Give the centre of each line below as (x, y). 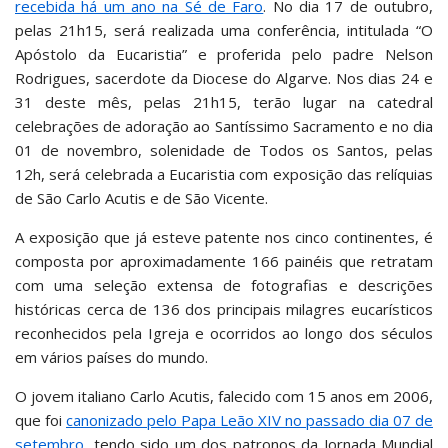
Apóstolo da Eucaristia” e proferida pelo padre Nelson (224, 54)
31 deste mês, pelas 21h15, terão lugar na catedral (224, 102)
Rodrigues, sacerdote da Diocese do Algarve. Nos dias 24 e (224, 78)
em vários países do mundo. (111, 357)
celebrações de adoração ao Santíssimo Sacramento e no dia (224, 126)
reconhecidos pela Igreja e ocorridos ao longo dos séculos (224, 333)
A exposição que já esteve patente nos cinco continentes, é (224, 237)
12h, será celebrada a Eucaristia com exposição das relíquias (224, 174)
